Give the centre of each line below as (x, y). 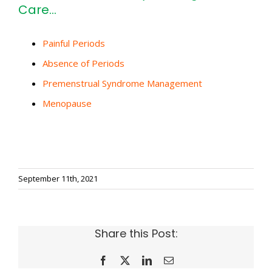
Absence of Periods (83, 63)
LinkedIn (169, 260)
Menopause (67, 103)
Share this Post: (136, 233)
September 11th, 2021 (58, 178)
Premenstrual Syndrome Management (122, 83)
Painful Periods (74, 43)
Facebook (126, 260)
